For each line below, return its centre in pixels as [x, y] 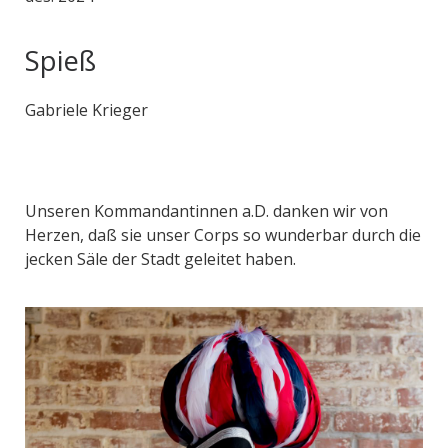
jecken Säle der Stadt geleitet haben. [162, 258]
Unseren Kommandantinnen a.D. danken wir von [206, 210]
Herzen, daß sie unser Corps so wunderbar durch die [223, 234]
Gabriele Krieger [86, 109]
